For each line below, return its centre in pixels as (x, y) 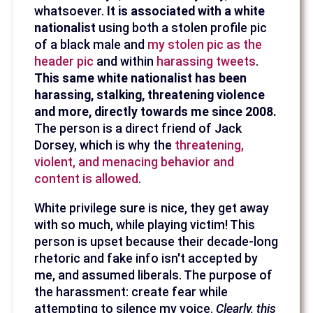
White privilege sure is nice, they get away (152, 208)
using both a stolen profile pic (182, 28)
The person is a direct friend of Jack (138, 129)
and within (125, 62)
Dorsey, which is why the (105, 146)
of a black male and (91, 45)
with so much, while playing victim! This (145, 225)
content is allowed (87, 179)
